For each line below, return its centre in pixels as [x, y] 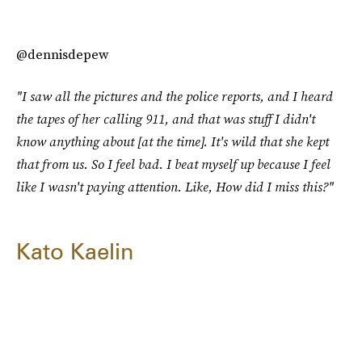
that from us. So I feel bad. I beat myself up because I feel [173, 164]
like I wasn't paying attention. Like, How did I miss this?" [175, 186]
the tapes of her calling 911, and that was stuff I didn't [166, 118]
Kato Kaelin [75, 251]
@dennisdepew [62, 54]
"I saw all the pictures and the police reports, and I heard [175, 96]
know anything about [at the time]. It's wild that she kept [173, 141]
